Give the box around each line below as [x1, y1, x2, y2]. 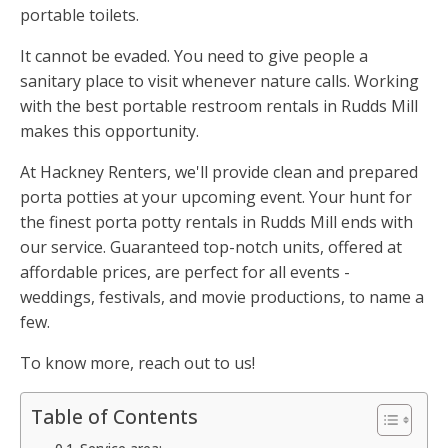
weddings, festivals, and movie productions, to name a [20, 286, 424, 309]
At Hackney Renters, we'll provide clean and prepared [20, 161, 418, 184]
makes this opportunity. [20, 120, 199, 143]
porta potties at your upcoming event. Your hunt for [20, 186, 412, 209]
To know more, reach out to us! [20, 352, 255, 375]
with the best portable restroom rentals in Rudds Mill [20, 95, 418, 118]
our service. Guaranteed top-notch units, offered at [20, 236, 402, 259]
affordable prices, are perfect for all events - [20, 261, 350, 284]
